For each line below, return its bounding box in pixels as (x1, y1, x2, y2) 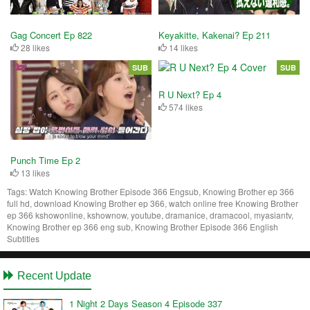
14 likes (167, 41, 198, 53)
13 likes (19, 166, 50, 179)
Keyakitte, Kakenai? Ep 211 (158, 28, 271, 42)
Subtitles (7, 232, 39, 244)
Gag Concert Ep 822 (10, 28, 92, 42)
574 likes (167, 100, 203, 113)
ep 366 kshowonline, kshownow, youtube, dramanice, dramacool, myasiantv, (7, 208, 293, 221)
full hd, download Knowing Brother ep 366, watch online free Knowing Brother (7, 197, 298, 209)
